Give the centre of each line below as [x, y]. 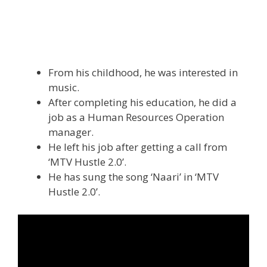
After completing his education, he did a [142, 103]
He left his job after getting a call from [138, 147]
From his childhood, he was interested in [143, 73]
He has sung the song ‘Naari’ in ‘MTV [133, 177]
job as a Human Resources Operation [136, 117]
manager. [71, 132]
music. [64, 88]
